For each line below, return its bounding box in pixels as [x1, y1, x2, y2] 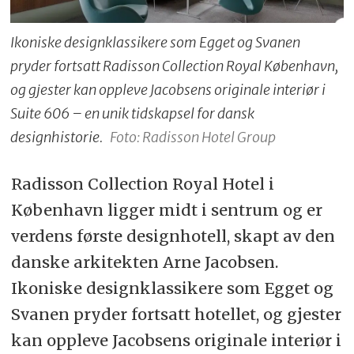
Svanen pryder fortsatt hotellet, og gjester [10, 304, 341, 325]
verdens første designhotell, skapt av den [10, 226, 335, 247]
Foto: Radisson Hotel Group [109, 127, 276, 146]
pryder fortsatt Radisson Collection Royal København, [10, 56, 339, 75]
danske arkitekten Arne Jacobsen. [10, 252, 278, 273]
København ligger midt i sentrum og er [10, 200, 322, 220]
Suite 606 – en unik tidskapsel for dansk [10, 104, 255, 122]
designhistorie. [10, 127, 104, 146]
